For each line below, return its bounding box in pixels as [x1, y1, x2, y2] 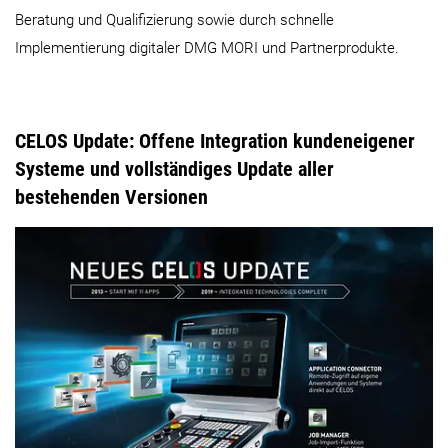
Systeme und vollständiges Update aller [15, 156, 334, 181]
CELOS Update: [15, 128, 139, 153]
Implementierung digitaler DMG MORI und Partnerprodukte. [15, 38, 399, 57]
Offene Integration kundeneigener [139, 128, 415, 153]
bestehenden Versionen [15, 184, 213, 209]
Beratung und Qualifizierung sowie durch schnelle [15, 10, 334, 29]
